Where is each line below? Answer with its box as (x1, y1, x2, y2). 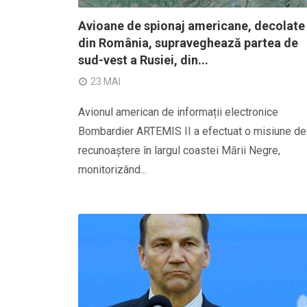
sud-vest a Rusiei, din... (78, 53, 208, 67)
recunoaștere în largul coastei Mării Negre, (78, 144, 280, 157)
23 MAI (90, 76, 121, 87)
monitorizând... (78, 163, 147, 176)
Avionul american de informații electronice (78, 106, 278, 119)
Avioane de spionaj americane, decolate (78, 19, 305, 33)
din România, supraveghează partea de (78, 36, 298, 50)
